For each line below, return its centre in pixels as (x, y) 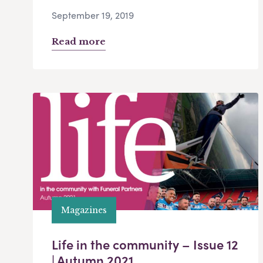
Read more (79, 42)
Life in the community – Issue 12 (145, 245)
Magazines (84, 210)
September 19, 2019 (93, 15)
